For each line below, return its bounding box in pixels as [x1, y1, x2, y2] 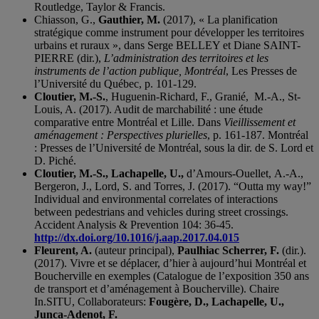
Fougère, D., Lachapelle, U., [149, 295, 284, 308]
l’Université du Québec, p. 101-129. [34, 77, 197, 90]
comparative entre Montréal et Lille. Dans [34, 115, 224, 128]
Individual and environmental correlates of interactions [34, 192, 278, 205]
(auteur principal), [92, 244, 177, 256]
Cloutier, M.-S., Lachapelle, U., [34, 167, 184, 179]
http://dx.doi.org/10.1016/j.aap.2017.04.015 [34, 231, 239, 244]
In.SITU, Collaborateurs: [34, 295, 149, 308]
